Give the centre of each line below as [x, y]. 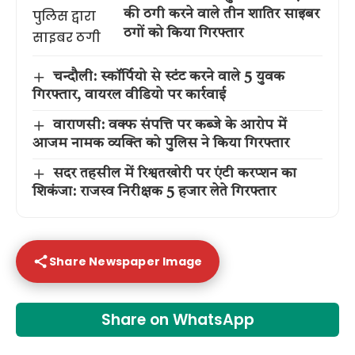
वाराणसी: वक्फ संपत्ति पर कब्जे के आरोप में [170, 126]
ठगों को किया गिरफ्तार [183, 33]
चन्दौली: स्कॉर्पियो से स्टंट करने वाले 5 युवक [168, 77]
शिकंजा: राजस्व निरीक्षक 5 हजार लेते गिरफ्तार [154, 192]
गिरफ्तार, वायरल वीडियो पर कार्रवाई [129, 95]
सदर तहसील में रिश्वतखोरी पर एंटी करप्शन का [174, 174]
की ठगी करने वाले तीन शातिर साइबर [221, 14]
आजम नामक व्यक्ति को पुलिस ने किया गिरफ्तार [161, 144]
